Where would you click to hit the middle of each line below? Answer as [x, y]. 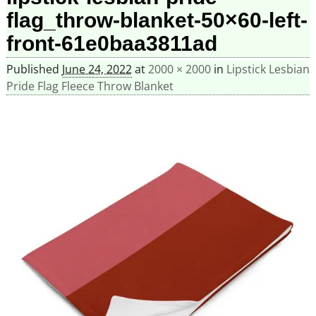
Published [34, 69]
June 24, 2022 [97, 69]
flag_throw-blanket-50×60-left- [157, 20]
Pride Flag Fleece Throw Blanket [90, 86]
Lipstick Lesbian [268, 69]
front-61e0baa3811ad [111, 43]
